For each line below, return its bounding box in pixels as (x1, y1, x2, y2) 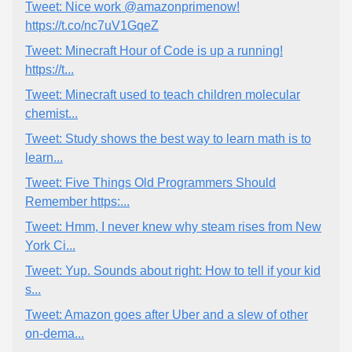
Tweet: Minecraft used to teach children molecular (25, 88, 300, 101)
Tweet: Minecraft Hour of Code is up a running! (25, 44, 283, 57)
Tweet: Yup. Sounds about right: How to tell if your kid (25, 264, 321, 277)
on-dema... (25, 327, 84, 340)
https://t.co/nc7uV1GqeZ (25, 19, 159, 32)
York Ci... (25, 239, 75, 252)
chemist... (25, 107, 78, 120)
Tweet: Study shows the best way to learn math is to (25, 132, 311, 145)
